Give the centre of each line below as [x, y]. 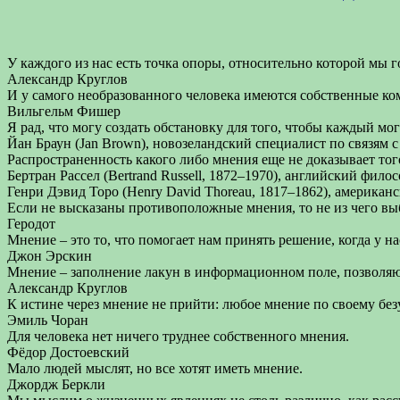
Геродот [31, 224]
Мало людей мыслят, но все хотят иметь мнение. [155, 368]
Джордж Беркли [56, 384]
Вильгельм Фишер [64, 111]
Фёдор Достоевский [68, 352]
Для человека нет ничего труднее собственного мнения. [178, 336]
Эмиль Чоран [48, 320]
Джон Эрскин [50, 256]
